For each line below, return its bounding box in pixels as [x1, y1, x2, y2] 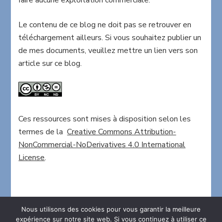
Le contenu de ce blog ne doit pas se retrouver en [18, 19, 192, 30]
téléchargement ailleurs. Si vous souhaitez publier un [18, 32, 202, 43]
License [18, 152, 45, 164]
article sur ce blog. [18, 57, 82, 69]
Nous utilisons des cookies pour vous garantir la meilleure [21, 205, 201, 213]
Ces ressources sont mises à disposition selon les [18, 113, 191, 125]
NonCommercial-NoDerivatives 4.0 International [18, 139, 186, 151]
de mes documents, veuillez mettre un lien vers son [18, 45, 198, 56]
